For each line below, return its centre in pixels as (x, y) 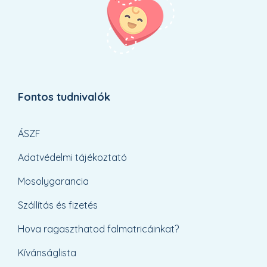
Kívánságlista (47, 253)
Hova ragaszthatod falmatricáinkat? (99, 229)
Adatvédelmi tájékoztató (73, 157)
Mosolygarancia (54, 181)
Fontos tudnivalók (64, 97)
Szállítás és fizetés (58, 205)
